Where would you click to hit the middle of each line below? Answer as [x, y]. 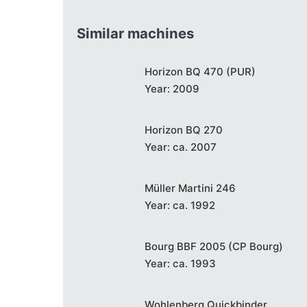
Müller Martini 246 [190, 188]
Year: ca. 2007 [181, 147]
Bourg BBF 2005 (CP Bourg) [214, 246]
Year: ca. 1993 [180, 263]
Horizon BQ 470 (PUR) [200, 71]
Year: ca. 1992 [180, 205]
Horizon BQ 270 [184, 130]
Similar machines [135, 33]
